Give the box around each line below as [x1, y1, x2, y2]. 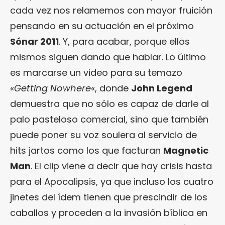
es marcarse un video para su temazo [10, 66, 182, 79]
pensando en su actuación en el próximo [10, 19, 194, 32]
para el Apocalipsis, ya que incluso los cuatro [10, 175, 213, 188]
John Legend [131, 81, 192, 94]
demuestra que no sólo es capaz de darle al [10, 97, 209, 110]
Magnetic [163, 144, 208, 157]
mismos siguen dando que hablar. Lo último [10, 50, 206, 63]
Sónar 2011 [10, 35, 59, 48]
